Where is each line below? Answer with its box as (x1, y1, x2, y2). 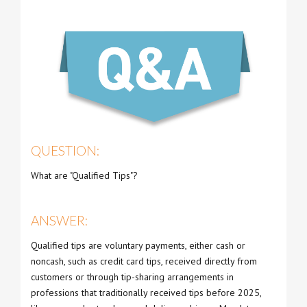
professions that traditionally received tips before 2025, (31, 286, 261, 299)
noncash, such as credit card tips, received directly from (31, 255, 257, 267)
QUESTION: (31, 143, 100, 158)
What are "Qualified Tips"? (31, 169, 138, 182)
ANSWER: (31, 212, 88, 228)
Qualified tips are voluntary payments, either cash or (31, 239, 245, 251)
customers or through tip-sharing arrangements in (31, 271, 234, 283)
